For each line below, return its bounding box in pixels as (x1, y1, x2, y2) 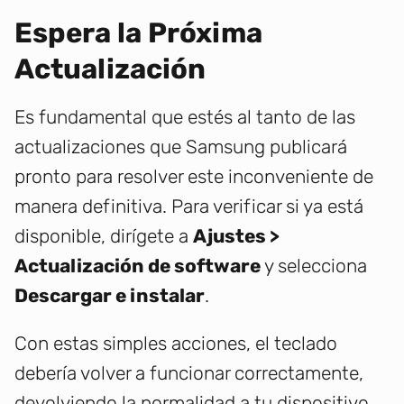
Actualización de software (14, 254, 261, 278)
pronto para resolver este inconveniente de (14, 165, 373, 188)
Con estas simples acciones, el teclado (14, 332, 337, 355)
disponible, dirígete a (14, 225, 193, 248)
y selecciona (261, 254, 367, 278)
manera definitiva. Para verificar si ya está (14, 195, 363, 218)
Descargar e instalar (14, 284, 205, 308)
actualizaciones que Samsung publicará (14, 135, 347, 159)
